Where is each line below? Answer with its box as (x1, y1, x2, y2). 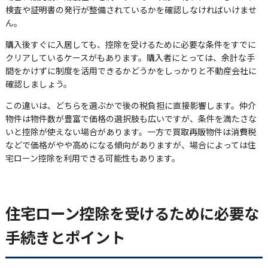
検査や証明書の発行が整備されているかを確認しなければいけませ (5, 3, 257, 16)
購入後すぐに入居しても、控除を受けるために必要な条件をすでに (5, 38, 256, 50)
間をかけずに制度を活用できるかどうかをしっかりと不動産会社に (5, 64, 257, 77)
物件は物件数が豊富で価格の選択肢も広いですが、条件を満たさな (5, 112, 257, 124)
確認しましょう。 (5, 77, 72, 90)
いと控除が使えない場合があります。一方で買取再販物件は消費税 (5, 125, 256, 138)
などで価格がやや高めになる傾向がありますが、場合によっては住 (5, 138, 256, 151)
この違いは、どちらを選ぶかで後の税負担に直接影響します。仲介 (5, 99, 256, 111)
